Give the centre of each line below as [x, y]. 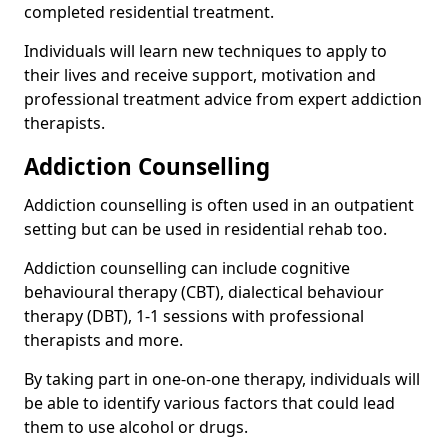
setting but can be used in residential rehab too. [205, 228]
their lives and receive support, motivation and [200, 74]
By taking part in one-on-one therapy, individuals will [222, 378]
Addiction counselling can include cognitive [187, 267]
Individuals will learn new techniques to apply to [205, 50]
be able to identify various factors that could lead [209, 402]
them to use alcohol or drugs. [136, 426]
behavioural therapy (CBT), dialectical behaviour [204, 291]
